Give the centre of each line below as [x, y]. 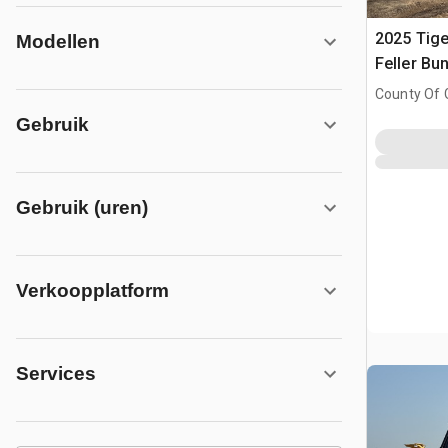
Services [56, 373]
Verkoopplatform [92, 290]
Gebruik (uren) [82, 207]
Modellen [58, 41]
